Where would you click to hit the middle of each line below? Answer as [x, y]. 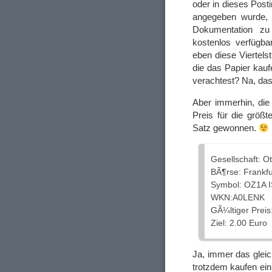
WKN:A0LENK [238, 197]
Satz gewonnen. [226, 128]
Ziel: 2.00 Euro [239, 223]
